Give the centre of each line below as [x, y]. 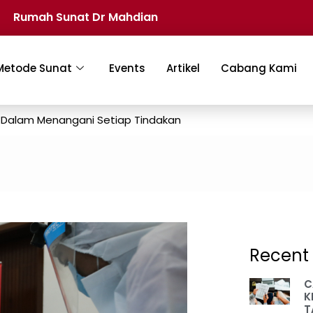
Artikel [183, 68]
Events [128, 68]
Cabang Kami [259, 68]
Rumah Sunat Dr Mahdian [85, 17]
